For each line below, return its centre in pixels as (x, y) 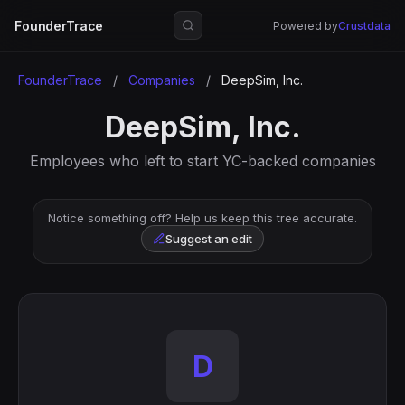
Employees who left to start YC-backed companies (202, 161)
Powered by (305, 25)
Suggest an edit (209, 239)
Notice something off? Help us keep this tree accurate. (202, 218)
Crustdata (364, 25)
